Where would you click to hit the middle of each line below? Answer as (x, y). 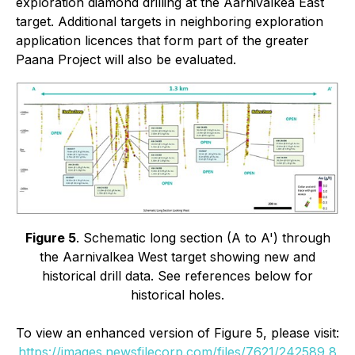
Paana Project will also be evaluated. (126, 59)
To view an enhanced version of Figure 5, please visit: (177, 333)
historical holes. (177, 295)
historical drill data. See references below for (177, 276)
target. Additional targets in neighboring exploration (170, 21)
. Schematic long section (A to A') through (203, 238)
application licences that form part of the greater (162, 40)
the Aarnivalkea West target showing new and (177, 257)
